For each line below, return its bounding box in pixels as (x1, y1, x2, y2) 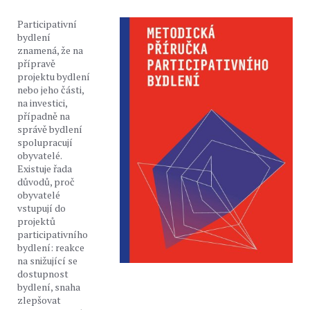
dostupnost (17, 267, 69, 280)
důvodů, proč (17, 175, 75, 188)
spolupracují (17, 136, 73, 149)
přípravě (17, 57, 55, 70)
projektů (17, 215, 55, 228)
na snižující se (17, 254, 77, 267)
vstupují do (17, 201, 66, 215)
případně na (17, 109, 70, 122)
